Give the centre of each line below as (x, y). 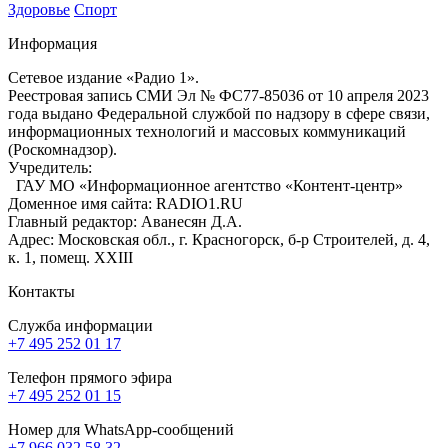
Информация (52, 44)
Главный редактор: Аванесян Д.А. (125, 222)
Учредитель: (50, 168)
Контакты (41, 292)
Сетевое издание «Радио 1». (103, 78)
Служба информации (80, 326)
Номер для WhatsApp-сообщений (121, 430)
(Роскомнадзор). (62, 150)
